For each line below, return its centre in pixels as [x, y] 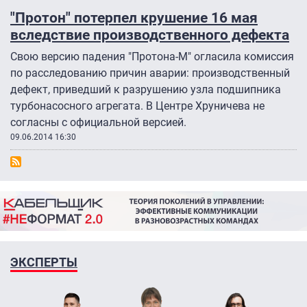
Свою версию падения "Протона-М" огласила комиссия [152, 57]
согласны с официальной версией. [98, 123]
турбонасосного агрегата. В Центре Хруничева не [137, 106]
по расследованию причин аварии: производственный [150, 73]
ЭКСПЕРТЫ [44, 262]
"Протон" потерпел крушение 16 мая [134, 18]
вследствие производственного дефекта [150, 35]
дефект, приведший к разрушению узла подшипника [146, 90]
